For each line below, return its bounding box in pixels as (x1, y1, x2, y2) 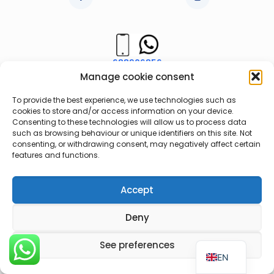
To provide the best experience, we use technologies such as (12, 95, 236, 105)
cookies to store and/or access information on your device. (12, 106, 234, 116)
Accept (120, 183, 154, 196)
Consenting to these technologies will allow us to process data (12, 117, 246, 127)
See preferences (99, 238, 175, 251)
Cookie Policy (106, 154, 168, 167)
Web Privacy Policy (131, 140, 220, 154)
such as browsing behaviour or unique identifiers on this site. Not (12, 128, 252, 138)
